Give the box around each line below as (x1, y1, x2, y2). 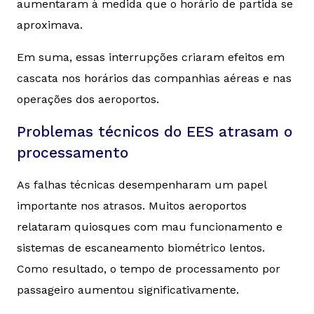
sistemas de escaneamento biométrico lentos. (17, 241, 265, 255)
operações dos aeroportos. (17, 93, 159, 107)
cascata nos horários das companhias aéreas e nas (17, 71, 292, 86)
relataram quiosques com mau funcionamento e (17, 220, 282, 234)
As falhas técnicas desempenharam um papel (17, 178, 266, 192)
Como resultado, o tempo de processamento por (17, 262, 280, 276)
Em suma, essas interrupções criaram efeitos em (17, 50, 285, 64)
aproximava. (17, 18, 83, 32)
